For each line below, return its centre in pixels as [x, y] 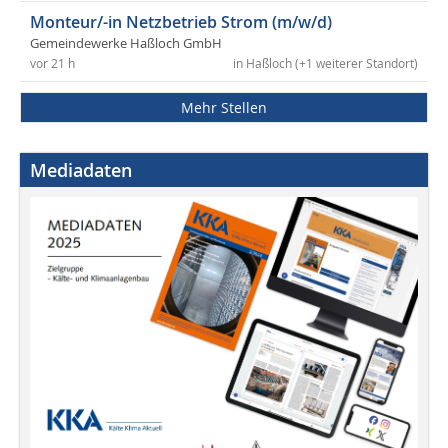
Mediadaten [81, 170]
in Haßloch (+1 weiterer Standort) [325, 64]
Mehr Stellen [224, 108]
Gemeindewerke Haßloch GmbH [126, 44]
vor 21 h [52, 64]
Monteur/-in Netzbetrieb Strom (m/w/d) [181, 22]
